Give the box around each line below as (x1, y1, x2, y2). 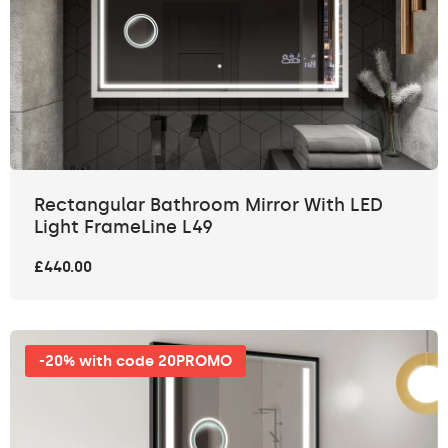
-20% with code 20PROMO (39, 351, 232, 370)
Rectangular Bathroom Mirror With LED (34, 193, 383, 216)
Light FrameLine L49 (34, 215, 213, 238)
